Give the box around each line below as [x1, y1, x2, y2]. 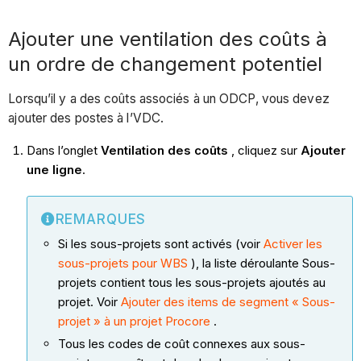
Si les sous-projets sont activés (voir [57, 235, 263, 251]
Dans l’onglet [26, 142, 101, 158]
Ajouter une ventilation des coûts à [8, 27, 328, 52]
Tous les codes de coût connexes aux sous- [57, 335, 305, 351]
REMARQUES [55, 210, 147, 227]
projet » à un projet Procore [57, 313, 210, 329]
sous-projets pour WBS [57, 255, 188, 271]
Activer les [263, 235, 322, 251]
